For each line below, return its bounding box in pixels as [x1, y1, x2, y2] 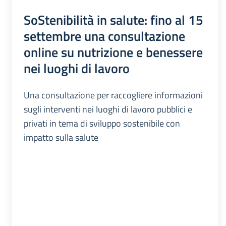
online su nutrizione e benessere [23, 42, 203, 62]
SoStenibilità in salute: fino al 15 [23, 10, 203, 30]
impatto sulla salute [23, 131, 98, 144]
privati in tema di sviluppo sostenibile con [23, 117, 180, 130]
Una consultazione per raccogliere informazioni [23, 88, 203, 102]
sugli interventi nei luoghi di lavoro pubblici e [23, 102, 192, 116]
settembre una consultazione [23, 26, 185, 46]
